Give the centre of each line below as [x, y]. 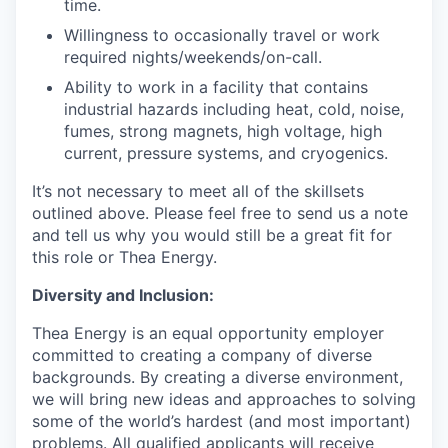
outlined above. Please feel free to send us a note [220, 213]
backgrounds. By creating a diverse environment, [217, 377]
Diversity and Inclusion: [123, 295]
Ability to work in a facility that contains [216, 87]
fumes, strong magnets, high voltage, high [223, 131]
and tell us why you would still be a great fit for [212, 235]
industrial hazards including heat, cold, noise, [234, 109]
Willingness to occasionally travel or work [222, 35]
